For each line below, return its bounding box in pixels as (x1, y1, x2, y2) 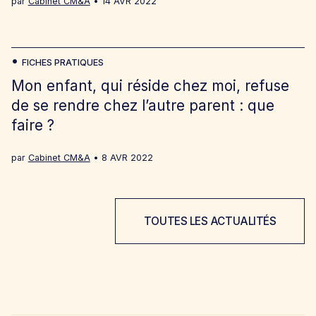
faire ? (11, 116, 54, 135)
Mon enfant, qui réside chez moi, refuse (11, 77, 289, 95)
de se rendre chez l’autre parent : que (11, 97, 274, 115)
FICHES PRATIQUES (21, 57, 104, 68)
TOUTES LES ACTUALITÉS (143, 214, 276, 228)
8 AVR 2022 (101, 152, 153, 164)
